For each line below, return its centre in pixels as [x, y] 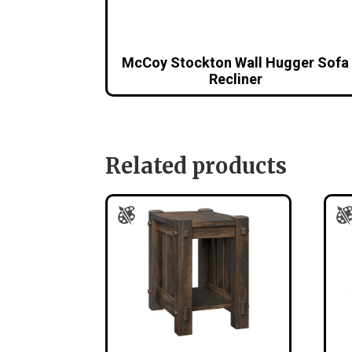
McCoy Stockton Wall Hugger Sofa [236, 63]
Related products [196, 166]
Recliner [235, 79]
